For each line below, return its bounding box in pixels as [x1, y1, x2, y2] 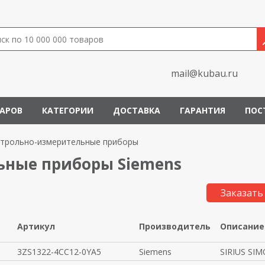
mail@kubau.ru [171, 67, 238, 80]
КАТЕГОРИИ [42, 105, 93, 116]
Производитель [138, 221, 211, 232]
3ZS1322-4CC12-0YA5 [17, 246, 101, 257]
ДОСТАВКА [113, 105, 160, 116]
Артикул [17, 221, 55, 232]
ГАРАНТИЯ [180, 105, 225, 116]
